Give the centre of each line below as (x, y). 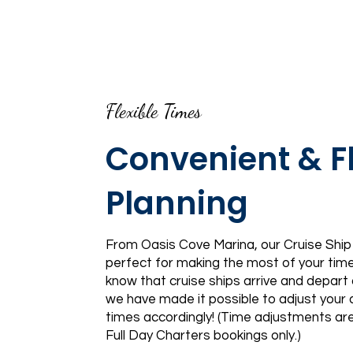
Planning (176, 203)
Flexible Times (153, 111)
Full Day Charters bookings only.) (203, 336)
